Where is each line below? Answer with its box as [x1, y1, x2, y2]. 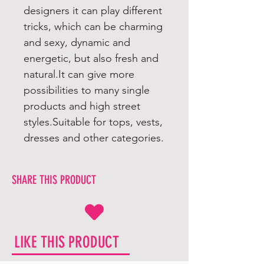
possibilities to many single [24, 84, 150, 97]
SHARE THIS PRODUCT [12, 173, 96, 187]
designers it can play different [24, 4, 162, 17]
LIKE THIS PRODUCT [14, 232, 119, 252]
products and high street [24, 100, 140, 113]
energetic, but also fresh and [24, 52, 159, 65]
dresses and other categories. [24, 131, 164, 144]
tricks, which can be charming [24, 20, 163, 33]
